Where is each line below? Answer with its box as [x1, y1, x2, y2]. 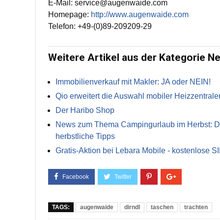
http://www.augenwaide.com [91, 10, 189, 19]
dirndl [124, 204, 140, 211]
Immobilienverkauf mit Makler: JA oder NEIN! [55, 78, 211, 86]
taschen [151, 204, 173, 211]
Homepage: [48, 10, 91, 19]
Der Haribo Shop [55, 106, 114, 114]
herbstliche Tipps [55, 132, 115, 140]
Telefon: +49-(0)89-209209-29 [48, 22, 152, 30]
